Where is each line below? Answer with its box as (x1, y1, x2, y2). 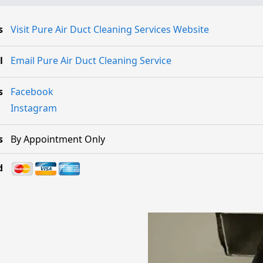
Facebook (10, 85, 53, 98)
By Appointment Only (10, 132, 105, 146)
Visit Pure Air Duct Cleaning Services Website (10, 22, 209, 36)
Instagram (10, 101, 57, 114)
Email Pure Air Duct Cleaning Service (10, 53, 171, 67)
